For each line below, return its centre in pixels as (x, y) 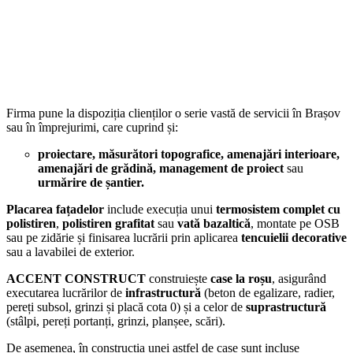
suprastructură (286, 307)
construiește (178, 278)
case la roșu (241, 278)
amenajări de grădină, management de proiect (162, 168)
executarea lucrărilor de (66, 292)
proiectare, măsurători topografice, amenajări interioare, (189, 154)
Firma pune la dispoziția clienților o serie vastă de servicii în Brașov (173, 113)
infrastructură (163, 292)
